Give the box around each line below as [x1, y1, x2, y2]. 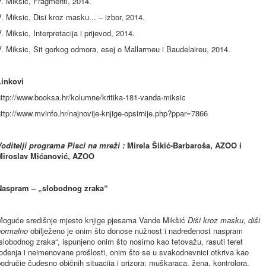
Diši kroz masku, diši [188, 214, 260, 226]
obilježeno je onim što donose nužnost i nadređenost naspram [28, 225, 243, 236]
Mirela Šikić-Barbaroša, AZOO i [127, 140, 242, 151]
